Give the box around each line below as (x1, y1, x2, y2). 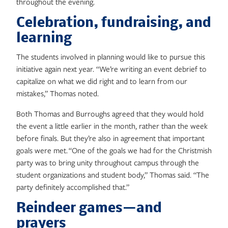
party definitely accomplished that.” (16, 182, 129, 192)
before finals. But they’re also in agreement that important (16, 133, 205, 143)
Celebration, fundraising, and (16, 16, 211, 31)
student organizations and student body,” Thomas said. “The (16, 169, 209, 180)
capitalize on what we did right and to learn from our (16, 76, 187, 86)
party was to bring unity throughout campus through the (16, 157, 199, 167)
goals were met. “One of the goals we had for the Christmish (16, 145, 212, 155)
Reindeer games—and (16, 202, 162, 216)
